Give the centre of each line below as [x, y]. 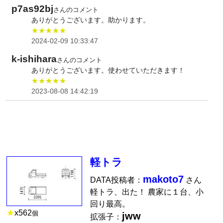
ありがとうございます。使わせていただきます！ [108, 70]
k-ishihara [34, 59]
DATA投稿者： [117, 180]
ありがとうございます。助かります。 [91, 20]
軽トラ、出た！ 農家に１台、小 [147, 192]
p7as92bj [33, 9]
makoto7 [164, 179]
